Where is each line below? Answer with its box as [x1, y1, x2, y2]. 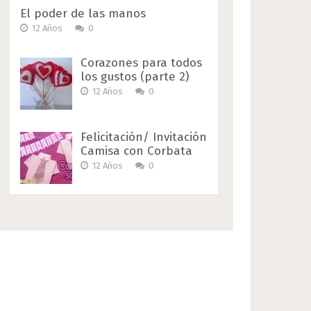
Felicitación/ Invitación [81, 129, 208, 144]
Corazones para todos [81, 55, 203, 70]
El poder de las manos [20, 6, 146, 21]
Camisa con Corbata [81, 143, 193, 158]
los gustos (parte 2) [81, 69, 190, 84]
